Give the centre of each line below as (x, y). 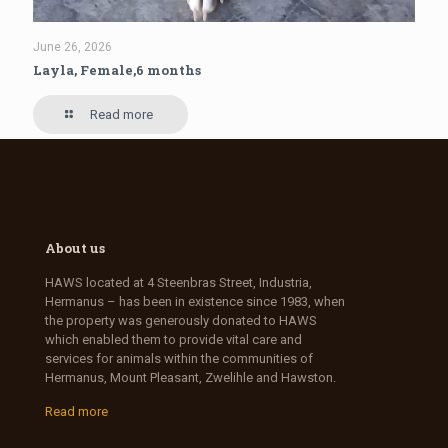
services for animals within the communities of (179, 359)
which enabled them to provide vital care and (173, 340)
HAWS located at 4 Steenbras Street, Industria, (178, 283)
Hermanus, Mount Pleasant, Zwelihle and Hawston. (190, 378)
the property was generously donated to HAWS (181, 321)
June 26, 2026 (72, 47)
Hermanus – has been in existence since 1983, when (195, 302)
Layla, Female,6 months (117, 70)
